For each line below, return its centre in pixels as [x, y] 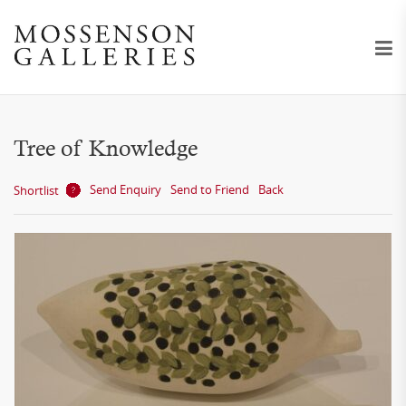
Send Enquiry [126, 189]
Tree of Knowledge [106, 148]
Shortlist [36, 190]
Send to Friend [210, 189]
